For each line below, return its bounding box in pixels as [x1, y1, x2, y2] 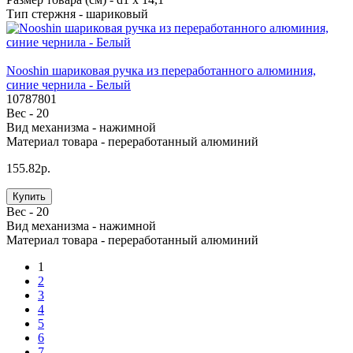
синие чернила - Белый [6, 78, 131, 92]
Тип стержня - [6, 7, 86, 21]
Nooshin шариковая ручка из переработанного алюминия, [6, 64, 316, 78]
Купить [13, 191, 46, 203]
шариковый [86, 7, 148, 21]
